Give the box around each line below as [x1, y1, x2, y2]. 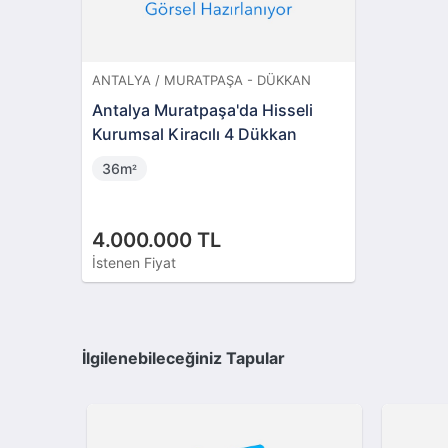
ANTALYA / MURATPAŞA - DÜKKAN [92, 71, 312, 88]
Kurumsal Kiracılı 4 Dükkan [92, 123, 298, 144]
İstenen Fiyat [92, 253, 177, 271]
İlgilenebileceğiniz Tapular [82, 348, 286, 369]
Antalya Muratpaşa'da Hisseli [92, 99, 314, 120]
